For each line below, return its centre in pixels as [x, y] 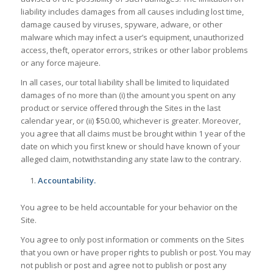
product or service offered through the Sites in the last [120, 108]
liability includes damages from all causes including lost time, [132, 11]
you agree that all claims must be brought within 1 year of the [133, 133]
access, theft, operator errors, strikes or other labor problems [134, 50]
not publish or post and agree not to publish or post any [123, 265]
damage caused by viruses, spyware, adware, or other [121, 24]
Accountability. [66, 180]
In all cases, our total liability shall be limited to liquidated [125, 82]
